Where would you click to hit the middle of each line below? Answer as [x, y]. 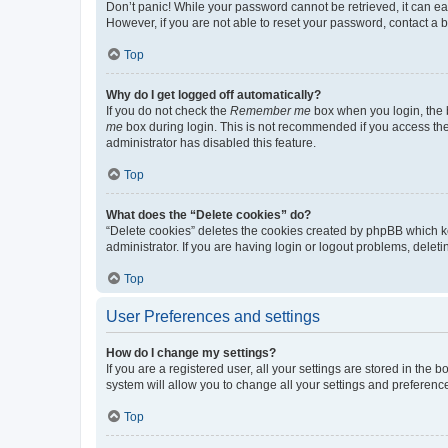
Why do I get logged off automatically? [213, 95]
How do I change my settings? [191, 353]
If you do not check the [168, 111]
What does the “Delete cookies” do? [208, 215]
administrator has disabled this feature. [211, 143]
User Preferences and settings [213, 316]
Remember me [270, 111]
